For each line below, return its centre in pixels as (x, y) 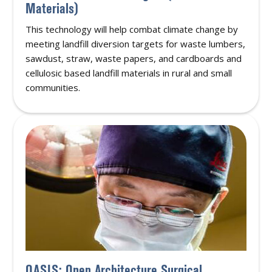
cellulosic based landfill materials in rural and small (129, 73)
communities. (53, 87)
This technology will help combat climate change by (132, 29)
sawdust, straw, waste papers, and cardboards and (134, 58)
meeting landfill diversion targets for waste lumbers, (136, 43)
